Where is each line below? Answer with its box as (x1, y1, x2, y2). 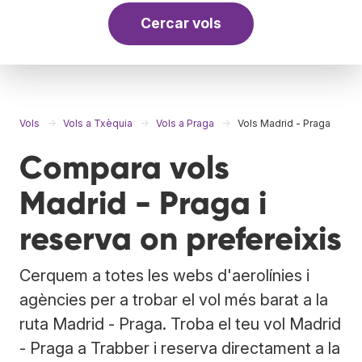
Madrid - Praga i (19, 183, 267, 223)
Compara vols (19, 147, 229, 187)
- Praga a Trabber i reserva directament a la (19, 338, 340, 358)
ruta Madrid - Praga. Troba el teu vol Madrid (19, 314, 341, 334)
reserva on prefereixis (19, 218, 342, 259)
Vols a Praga (156, 116, 214, 129)
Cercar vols (141, 15, 221, 32)
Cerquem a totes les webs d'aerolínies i (19, 265, 309, 285)
